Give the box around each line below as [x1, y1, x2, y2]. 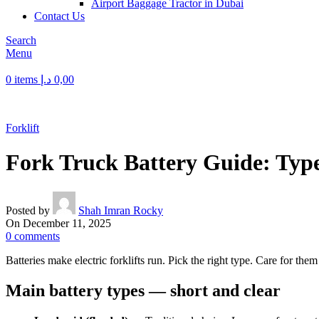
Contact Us [34, 10, 85, 22]
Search [6, 34, 36, 46]
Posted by [6, 204, 50, 216]
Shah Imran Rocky [78, 204, 163, 216]
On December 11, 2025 [6, 216, 111, 229]
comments [14, 229, 60, 242]
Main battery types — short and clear [6, 281, 281, 300]
